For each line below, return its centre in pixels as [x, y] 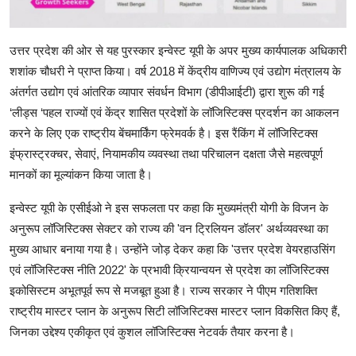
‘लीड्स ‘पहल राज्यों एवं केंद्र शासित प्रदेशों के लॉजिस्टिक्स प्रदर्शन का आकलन [174, 113]
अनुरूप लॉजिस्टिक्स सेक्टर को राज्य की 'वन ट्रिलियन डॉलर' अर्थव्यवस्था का [169, 229]
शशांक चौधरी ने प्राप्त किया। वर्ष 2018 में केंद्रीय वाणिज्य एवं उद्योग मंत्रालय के [175, 72]
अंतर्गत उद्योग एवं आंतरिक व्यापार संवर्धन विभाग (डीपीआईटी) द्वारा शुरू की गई [167, 92]
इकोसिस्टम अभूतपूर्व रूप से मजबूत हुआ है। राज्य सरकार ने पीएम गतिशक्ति [163, 291]
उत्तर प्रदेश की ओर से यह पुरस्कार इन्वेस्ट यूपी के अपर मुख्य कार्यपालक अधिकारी [178, 51]
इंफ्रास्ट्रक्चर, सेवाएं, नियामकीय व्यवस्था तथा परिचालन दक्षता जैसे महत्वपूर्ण [166, 154]
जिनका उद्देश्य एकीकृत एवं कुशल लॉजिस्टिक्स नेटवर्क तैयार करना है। [152, 332]
